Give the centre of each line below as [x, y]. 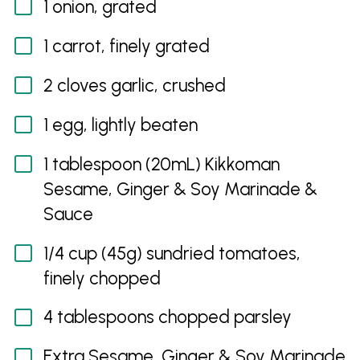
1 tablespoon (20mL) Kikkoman [161, 164]
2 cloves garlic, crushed [134, 85]
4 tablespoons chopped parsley [167, 317]
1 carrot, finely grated [126, 46]
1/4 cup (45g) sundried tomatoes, [172, 253]
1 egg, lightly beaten [120, 125]
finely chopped [102, 278]
